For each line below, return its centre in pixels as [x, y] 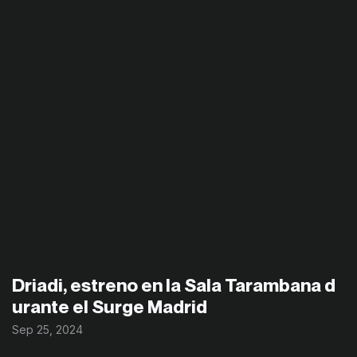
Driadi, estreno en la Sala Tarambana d [174, 284]
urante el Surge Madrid [110, 306]
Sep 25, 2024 [47, 330]
